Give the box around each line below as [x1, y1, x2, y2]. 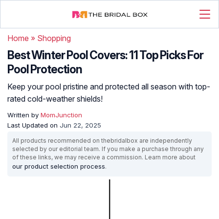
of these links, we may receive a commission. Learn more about [12, 153, 196, 161]
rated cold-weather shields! [7, 94, 103, 104]
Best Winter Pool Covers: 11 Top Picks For [7, 48, 203, 62]
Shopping [37, 33, 71, 43]
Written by [7, 111, 41, 119]
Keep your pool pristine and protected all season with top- [7, 82, 210, 91]
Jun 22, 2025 [60, 121, 101, 129]
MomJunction [41, 111, 82, 119]
